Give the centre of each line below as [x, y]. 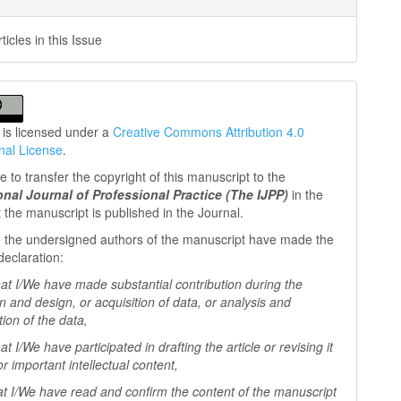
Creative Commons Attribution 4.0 [209, 132]
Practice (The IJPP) [233, 194]
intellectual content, [124, 364]
